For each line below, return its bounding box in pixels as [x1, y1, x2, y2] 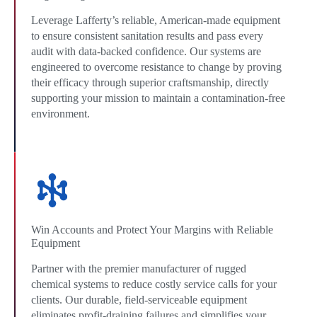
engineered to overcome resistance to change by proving [31, 60, 282, 73]
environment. [31, 107, 90, 120]
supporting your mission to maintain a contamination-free [31, 91, 285, 104]
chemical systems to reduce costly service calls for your [31, 278, 277, 291]
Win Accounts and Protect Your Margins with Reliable [31, 224, 273, 236]
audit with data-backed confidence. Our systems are [31, 45, 261, 57]
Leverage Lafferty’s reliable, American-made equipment [31, 13, 280, 26]
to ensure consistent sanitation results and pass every [31, 29, 263, 42]
